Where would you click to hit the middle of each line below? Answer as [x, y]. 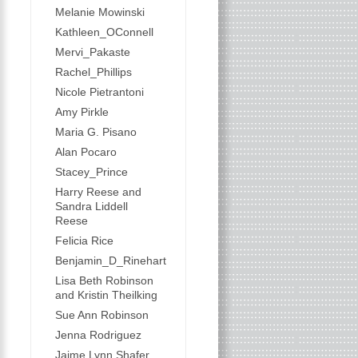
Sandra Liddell [91, 206]
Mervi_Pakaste [92, 52]
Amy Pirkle [82, 112]
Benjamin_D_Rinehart [110, 261]
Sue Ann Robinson [101, 315]
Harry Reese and [98, 192]
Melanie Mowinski [99, 12]
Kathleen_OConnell [104, 32]
